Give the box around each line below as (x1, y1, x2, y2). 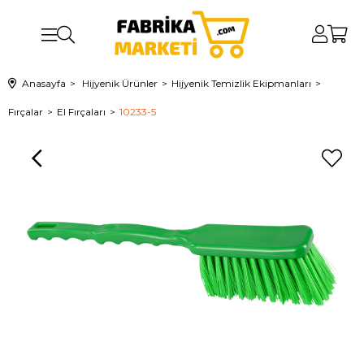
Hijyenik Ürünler (82, 77, 158, 89)
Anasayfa (22, 77, 66, 89)
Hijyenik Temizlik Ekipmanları (171, 77, 311, 89)
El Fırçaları (57, 106, 106, 118)
